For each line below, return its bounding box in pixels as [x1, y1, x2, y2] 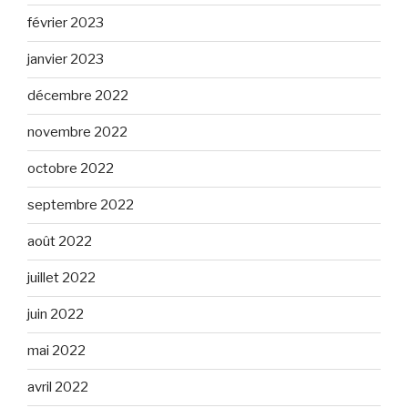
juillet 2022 [27, 270, 96, 287]
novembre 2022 [27, 124, 127, 141]
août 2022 [27, 233, 92, 250]
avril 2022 [27, 379, 88, 396]
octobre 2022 [27, 160, 114, 178]
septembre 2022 [27, 197, 134, 214]
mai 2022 [27, 342, 86, 360]
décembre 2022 [27, 87, 128, 105]
